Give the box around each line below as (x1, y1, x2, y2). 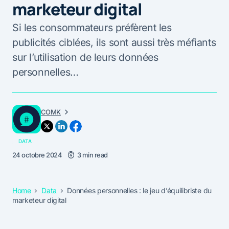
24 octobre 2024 (12, 150, 62, 159)
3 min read (77, 150, 108, 159)
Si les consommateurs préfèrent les (12, 21, 172, 34)
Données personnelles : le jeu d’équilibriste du (67, 186, 212, 195)
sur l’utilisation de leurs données (12, 51, 158, 63)
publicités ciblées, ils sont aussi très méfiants (12, 36, 216, 49)
